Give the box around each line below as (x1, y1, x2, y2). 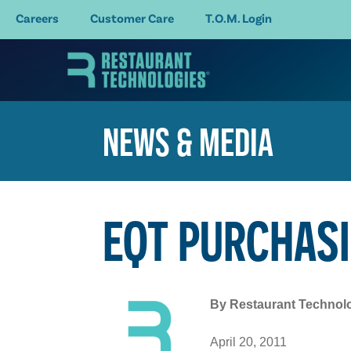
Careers (16, 10, 59, 25)
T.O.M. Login (205, 10, 272, 25)
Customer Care (90, 10, 174, 25)
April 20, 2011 (210, 335, 288, 349)
